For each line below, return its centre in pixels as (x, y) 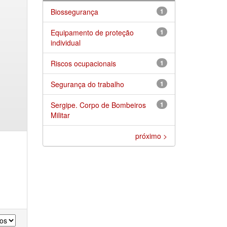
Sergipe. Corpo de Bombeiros (98, 105)
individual (65, 42)
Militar (60, 115)
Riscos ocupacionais (83, 63)
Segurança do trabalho (87, 84)
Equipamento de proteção (92, 32)
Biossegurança (74, 11)
